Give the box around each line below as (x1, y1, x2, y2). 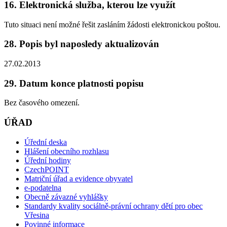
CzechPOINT (24, 165, 69, 174)
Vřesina (24, 210, 49, 219)
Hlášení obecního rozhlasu (24, 146, 109, 156)
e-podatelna (24, 183, 61, 192)
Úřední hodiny (24, 156, 71, 165)
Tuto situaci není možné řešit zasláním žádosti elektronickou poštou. (4, 20, 220, 29)
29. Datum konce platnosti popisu (4, 78, 144, 89)
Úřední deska (24, 137, 67, 146)
